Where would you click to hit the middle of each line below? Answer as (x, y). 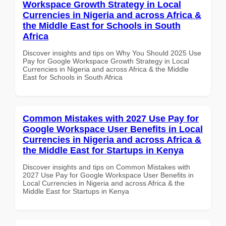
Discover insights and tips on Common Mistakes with (106, 167)
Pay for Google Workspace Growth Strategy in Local (106, 61)
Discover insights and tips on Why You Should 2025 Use (112, 53)
